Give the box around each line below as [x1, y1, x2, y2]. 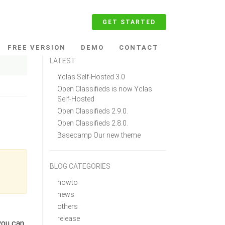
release [57, 214, 80, 222]
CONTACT [119, 44, 159, 51]
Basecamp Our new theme [57, 131, 141, 139]
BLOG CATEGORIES [49, 162, 110, 170]
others [57, 202, 78, 210]
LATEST [49, 57, 76, 65]
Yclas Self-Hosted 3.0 [57, 73, 125, 81]
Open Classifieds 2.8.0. [57, 119, 128, 127]
